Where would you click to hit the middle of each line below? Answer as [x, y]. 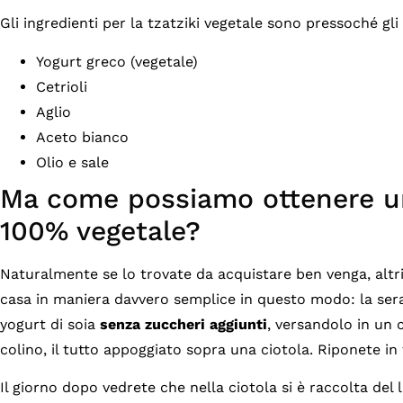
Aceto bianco [82, 137]
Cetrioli [62, 86]
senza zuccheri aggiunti [184, 324]
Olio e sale [72, 162]
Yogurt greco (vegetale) [117, 61]
